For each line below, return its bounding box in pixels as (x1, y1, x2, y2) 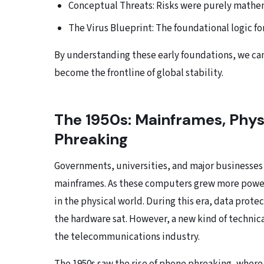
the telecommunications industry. (54, 230, 200, 245)
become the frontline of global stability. (54, 66, 223, 81)
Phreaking (54, 129, 128, 150)
